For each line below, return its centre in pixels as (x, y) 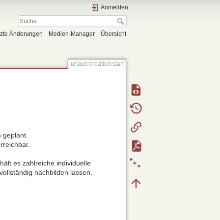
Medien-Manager (71, 34)
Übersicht (113, 34)
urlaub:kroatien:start (97, 64)
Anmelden (114, 7)
